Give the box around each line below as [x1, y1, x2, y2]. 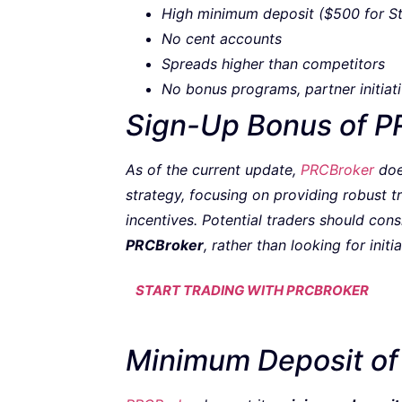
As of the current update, [126, 161, 301, 179]
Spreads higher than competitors [162, 55, 385, 74]
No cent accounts [162, 30, 282, 48]
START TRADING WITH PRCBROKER [135, 281, 369, 299]
